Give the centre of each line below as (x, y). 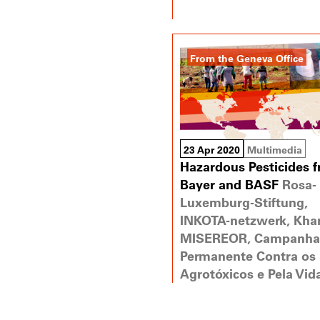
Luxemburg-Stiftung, (244, 202)
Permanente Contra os (247, 256)
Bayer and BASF (229, 185)
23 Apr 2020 (211, 150)
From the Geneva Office (246, 58)
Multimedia (274, 150)
